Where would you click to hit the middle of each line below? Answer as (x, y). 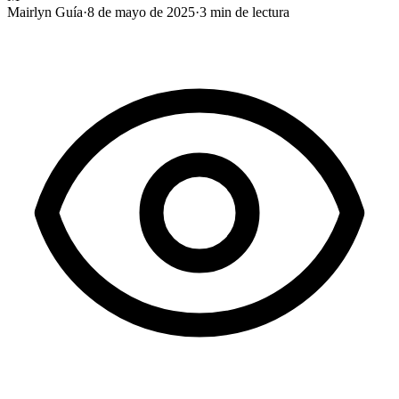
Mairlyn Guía (45, 12)
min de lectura (248, 12)
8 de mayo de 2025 (141, 12)
